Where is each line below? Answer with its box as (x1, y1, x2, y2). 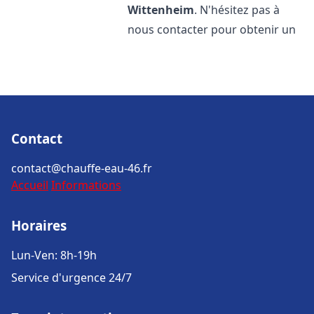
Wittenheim (128, 2, 195, 18)
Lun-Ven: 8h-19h (11, 247, 97, 263)
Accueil (11, 177, 48, 193)
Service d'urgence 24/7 (11, 270, 132, 285)
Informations (51, 177, 121, 193)
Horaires (11, 217, 67, 234)
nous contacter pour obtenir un (128, 22, 296, 37)
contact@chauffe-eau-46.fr (11, 161, 152, 176)
